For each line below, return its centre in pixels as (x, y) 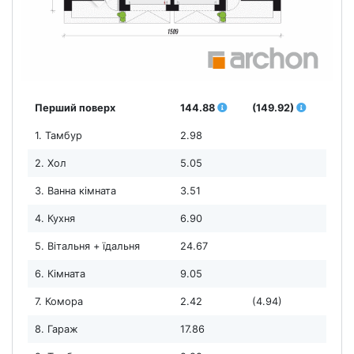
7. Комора (58, 301)
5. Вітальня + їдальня (87, 246)
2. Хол (50, 163)
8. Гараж (56, 329)
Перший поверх (75, 107)
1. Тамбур (58, 135)
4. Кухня (55, 218)
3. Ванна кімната (75, 190)
